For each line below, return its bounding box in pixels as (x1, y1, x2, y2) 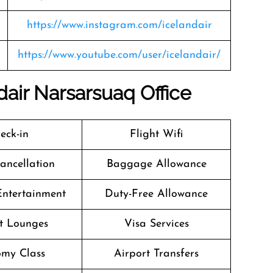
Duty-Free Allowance (105, 188, 208, 200)
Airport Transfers (114, 248, 199, 260)
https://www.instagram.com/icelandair (26, 19, 212, 31)
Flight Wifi (130, 129, 183, 140)
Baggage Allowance (106, 158, 207, 170)
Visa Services (124, 218, 189, 230)
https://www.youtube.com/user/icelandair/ (18, 49, 221, 61)
